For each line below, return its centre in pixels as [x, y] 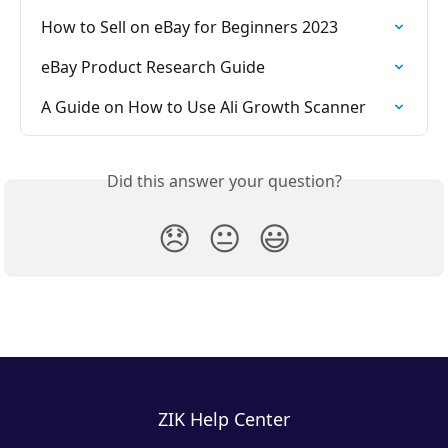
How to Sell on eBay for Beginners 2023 [189, 27]
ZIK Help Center [224, 419]
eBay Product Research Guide [153, 67]
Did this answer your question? [224, 181]
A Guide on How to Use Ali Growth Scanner [203, 107]
